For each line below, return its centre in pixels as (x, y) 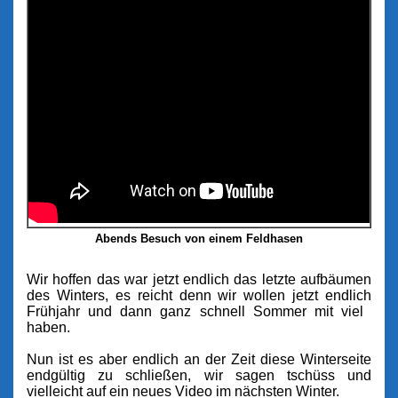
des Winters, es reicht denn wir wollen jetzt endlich (199, 295)
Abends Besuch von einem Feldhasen (199, 238)
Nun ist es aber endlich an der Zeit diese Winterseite (199, 359)
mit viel (342, 311)
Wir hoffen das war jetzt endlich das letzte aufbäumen (199, 279)
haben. (48, 327)
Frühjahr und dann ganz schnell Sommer (167, 311)
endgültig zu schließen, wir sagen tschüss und (199, 375)
